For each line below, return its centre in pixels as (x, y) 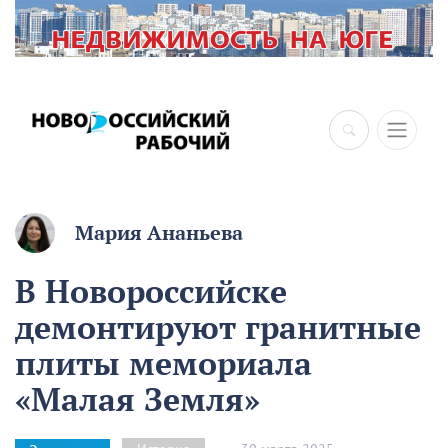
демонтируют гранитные (218, 327)
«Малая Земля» (137, 399)
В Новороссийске (151, 291)
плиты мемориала (163, 363)
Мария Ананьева (159, 233)
